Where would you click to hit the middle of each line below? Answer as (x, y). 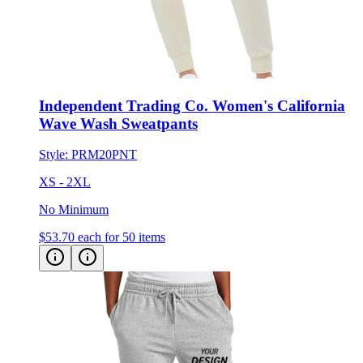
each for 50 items (122, 237)
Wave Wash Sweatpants (118, 123)
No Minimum (74, 210)
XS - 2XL (65, 182)
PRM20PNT (104, 155)
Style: (55, 155)
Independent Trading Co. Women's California (192, 105)
